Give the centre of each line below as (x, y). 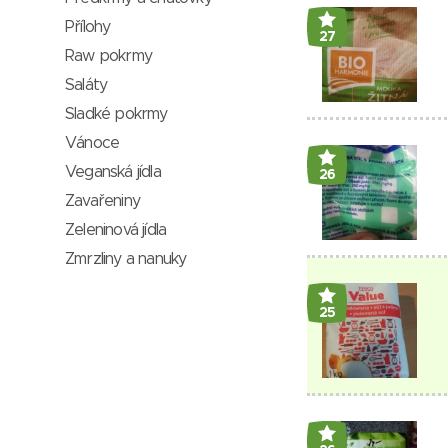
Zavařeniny (102, 201)
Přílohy (88, 27)
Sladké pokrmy (116, 114)
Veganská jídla (113, 172)
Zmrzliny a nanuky (126, 259)
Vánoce (92, 143)
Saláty (86, 85)
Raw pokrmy (108, 56)
